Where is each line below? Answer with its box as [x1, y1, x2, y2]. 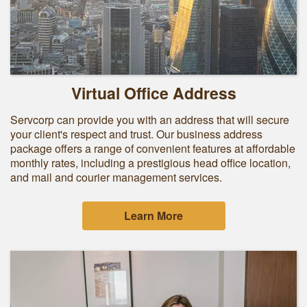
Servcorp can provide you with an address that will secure [10, 112, 289, 127]
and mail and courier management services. [10, 169, 228, 185]
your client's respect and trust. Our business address [10, 126, 262, 142]
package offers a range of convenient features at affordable [10, 140, 295, 156]
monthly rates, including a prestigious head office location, [10, 155, 291, 171]
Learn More [124, 208, 183, 223]
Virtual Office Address [71, 82, 236, 104]
